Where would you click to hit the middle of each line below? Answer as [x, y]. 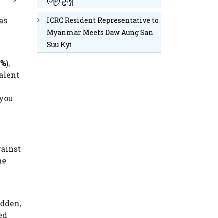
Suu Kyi [60, 44]
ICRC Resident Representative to [103, 20]
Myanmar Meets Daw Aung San [100, 32]
